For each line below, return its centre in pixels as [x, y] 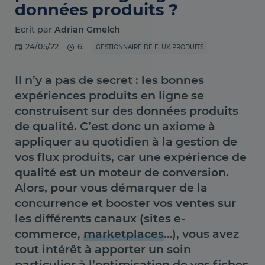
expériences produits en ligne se [109, 95]
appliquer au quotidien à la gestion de [126, 141]
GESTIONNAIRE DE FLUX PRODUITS [150, 47]
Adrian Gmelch [87, 29]
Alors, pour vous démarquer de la [111, 187]
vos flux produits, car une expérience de [131, 156]
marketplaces [124, 233]
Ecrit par [35, 29]
